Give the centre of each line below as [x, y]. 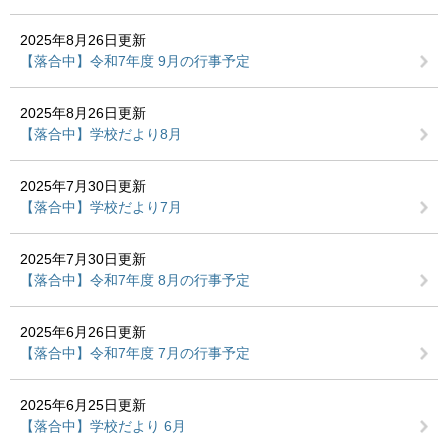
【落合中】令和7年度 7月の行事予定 [135, 353]
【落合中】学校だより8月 [101, 134]
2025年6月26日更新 [83, 332]
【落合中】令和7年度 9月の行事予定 [135, 61]
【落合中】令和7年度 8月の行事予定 [135, 280]
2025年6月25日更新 [83, 405]
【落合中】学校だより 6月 [103, 426]
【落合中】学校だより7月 [101, 207]
